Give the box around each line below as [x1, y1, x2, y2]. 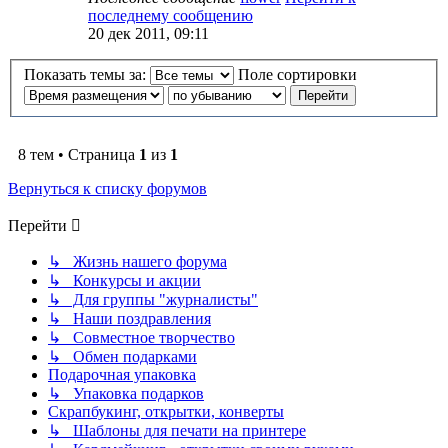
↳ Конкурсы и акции [48, 272, 201, 290]
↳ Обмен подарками [48, 348, 197, 366]
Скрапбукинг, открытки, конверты [48, 403, 284, 421]
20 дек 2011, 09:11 [88, 24, 209, 42]
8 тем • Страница [18, 146, 139, 164]
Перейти [8, 217, 67, 235]
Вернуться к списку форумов [8, 180, 207, 198]
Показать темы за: [24, 66, 150, 84]
